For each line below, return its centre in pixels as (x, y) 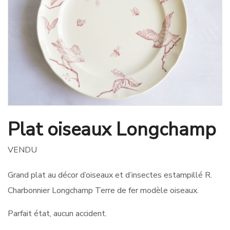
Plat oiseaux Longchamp (112, 130)
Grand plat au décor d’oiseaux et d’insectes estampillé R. (110, 175)
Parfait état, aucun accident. (57, 214)
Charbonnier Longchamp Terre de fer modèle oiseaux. (103, 190)
